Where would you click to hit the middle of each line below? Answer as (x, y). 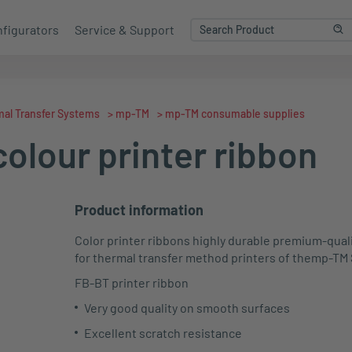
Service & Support (125, 29)
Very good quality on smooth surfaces (187, 308)
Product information (139, 210)
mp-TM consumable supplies (235, 114)
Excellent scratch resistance (163, 333)
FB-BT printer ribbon (132, 282)
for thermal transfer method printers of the (193, 257)
